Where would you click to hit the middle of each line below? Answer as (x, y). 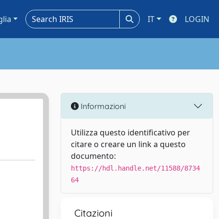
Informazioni (102, 106)
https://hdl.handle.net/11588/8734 (135, 168)
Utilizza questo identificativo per (131, 132)
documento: (93, 156)
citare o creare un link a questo (128, 144)
